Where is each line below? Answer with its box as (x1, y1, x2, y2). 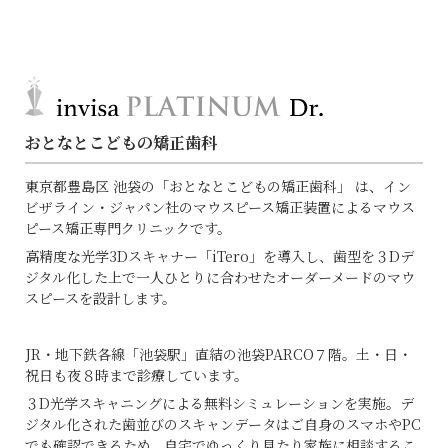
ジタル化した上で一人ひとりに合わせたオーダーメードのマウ (25, 267, 415, 288)
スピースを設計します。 (25, 288, 176, 309)
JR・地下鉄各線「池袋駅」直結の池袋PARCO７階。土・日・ (25, 344, 412, 365)
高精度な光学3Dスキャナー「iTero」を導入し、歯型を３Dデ (25, 246, 414, 267)
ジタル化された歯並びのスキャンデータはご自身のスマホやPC (25, 414, 421, 435)
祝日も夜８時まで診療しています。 (25, 365, 248, 386)
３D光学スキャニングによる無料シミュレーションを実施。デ (25, 393, 414, 414)
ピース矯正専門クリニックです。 (25, 218, 231, 239)
